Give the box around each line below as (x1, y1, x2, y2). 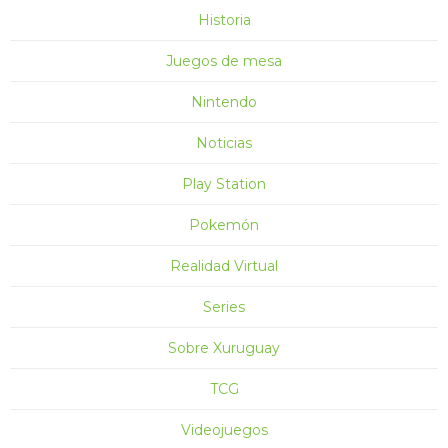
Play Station (182, 175, 266, 193)
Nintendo (191, 93, 257, 111)
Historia (197, 11, 251, 29)
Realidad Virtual (170, 257, 278, 275)
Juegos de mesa (166, 52, 282, 70)
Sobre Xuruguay (168, 339, 280, 357)
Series (203, 298, 245, 316)
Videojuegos (180, 421, 268, 439)
